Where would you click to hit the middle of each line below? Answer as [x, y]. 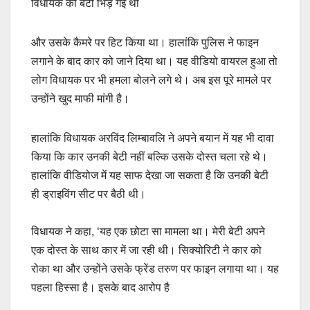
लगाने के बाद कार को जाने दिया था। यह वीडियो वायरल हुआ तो [154, 62]
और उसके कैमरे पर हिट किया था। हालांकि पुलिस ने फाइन [145, 43]
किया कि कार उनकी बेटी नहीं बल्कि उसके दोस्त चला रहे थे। [149, 157]
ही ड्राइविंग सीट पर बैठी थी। [89, 194]
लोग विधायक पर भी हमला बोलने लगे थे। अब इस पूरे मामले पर [151, 80]
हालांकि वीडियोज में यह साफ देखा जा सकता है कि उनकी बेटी [150, 176]
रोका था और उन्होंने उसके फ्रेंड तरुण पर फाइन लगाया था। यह [155, 269]
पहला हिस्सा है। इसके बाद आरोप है [100, 288]
